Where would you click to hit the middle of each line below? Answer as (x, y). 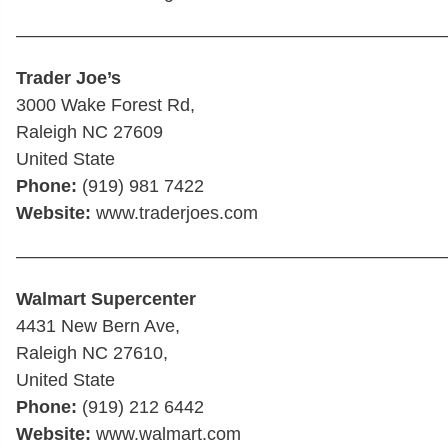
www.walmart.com (166, 433)
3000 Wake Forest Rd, (105, 104)
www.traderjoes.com (174, 212)
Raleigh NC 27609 (89, 131)
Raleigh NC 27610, (92, 352)
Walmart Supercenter (106, 298)
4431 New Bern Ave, (98, 325)
